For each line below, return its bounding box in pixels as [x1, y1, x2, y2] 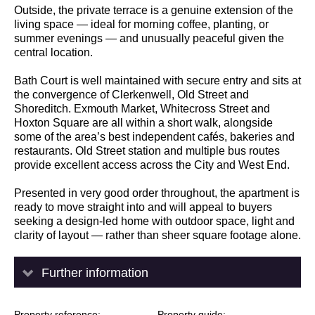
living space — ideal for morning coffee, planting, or [14, 18, 269, 30]
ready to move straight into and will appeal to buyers [14, 200, 272, 213]
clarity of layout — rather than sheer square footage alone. [14, 229, 301, 241]
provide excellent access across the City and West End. [14, 158, 290, 171]
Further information [41, 265, 148, 280]
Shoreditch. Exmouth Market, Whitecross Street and [14, 102, 270, 115]
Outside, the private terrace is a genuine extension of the [14, 4, 293, 16]
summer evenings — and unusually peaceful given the [14, 32, 284, 44]
